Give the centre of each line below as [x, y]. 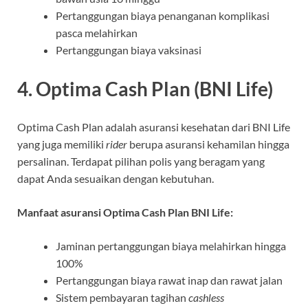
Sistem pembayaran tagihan [122, 297]
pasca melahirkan [97, 33]
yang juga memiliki [62, 144]
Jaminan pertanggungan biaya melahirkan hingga [171, 245]
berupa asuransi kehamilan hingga [209, 144]
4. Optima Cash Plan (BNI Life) [145, 88]
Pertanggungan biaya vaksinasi [129, 50]
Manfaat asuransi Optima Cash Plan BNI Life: [125, 212]
